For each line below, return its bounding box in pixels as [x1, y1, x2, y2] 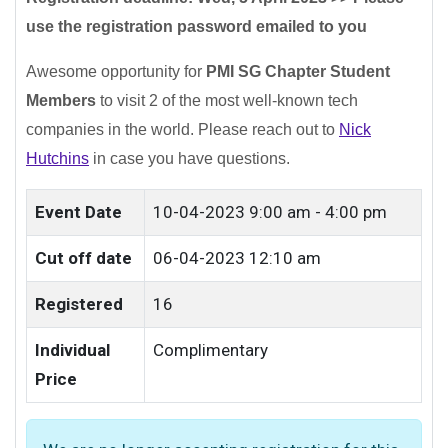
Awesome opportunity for [26, 63, 206, 80]
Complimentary [153, 340, 268, 360]
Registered [35, 294, 123, 314]
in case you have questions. [89, 150, 294, 167]
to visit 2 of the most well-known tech [96, 92, 358, 109]
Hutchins [26, 150, 89, 167]
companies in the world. [26, 121, 198, 138]
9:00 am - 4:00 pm [249, 202, 387, 222]
